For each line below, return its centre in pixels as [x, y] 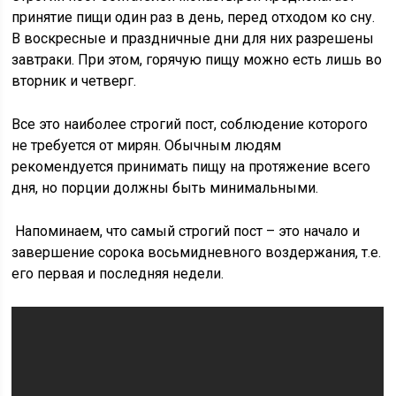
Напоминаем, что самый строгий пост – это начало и [186, 231]
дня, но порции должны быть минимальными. [165, 188]
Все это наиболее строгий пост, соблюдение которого [190, 124]
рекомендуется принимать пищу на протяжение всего [191, 167]
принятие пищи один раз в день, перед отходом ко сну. [194, 17]
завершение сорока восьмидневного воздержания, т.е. [197, 252]
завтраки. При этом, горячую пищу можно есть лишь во [197, 60]
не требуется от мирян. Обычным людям [147, 145]
